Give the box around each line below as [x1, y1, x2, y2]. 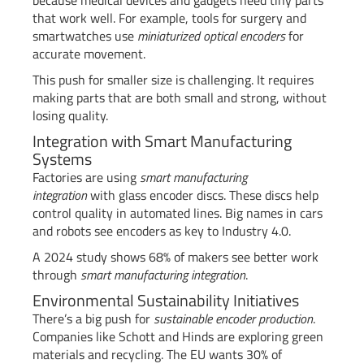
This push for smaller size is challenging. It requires [32, 69, 314, 89]
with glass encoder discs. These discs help [87, 184, 318, 205]
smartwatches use [32, 25, 137, 45]
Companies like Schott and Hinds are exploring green [32, 326, 323, 346]
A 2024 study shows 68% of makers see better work [32, 246, 318, 266]
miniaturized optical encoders [137, 25, 285, 45]
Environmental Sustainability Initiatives [32, 287, 299, 313]
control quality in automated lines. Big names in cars [32, 202, 323, 223]
